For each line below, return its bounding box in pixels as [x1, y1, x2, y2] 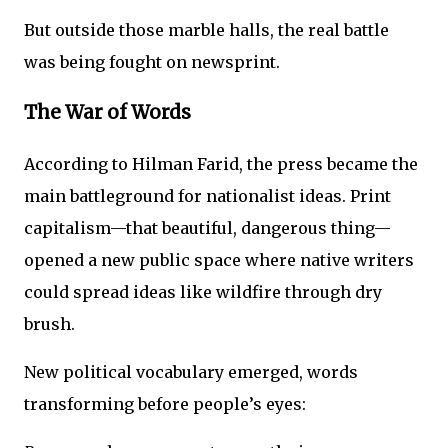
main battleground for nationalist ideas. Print [24, 185, 391, 206]
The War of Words [24, 100, 191, 124]
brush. [24, 313, 75, 334]
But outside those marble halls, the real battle [24, 20, 389, 41]
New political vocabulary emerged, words [24, 361, 358, 382]
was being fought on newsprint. [24, 52, 280, 73]
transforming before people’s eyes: [24, 393, 306, 414]
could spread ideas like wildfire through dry [24, 281, 382, 302]
